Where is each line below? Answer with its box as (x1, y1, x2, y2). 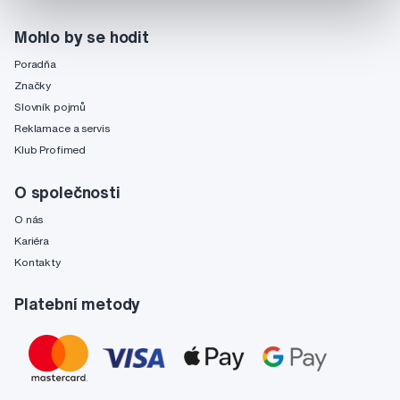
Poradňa (14, 57, 57, 70)
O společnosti (14, 183, 121, 200)
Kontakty (14, 255, 61, 268)
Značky (14, 79, 52, 91)
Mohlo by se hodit (14, 28, 149, 45)
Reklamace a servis (14, 122, 110, 135)
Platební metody (14, 296, 141, 312)
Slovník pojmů (14, 101, 87, 113)
